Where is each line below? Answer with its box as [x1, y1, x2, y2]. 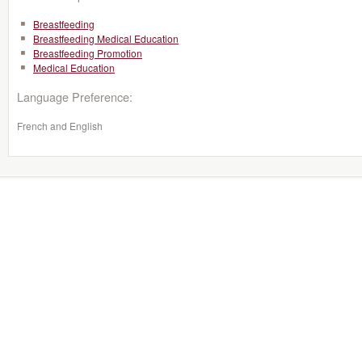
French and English [17, 119, 103, 133]
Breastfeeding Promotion [33, 46, 142, 60]
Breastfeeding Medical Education [33, 32, 179, 45]
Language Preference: [17, 88, 133, 105]
